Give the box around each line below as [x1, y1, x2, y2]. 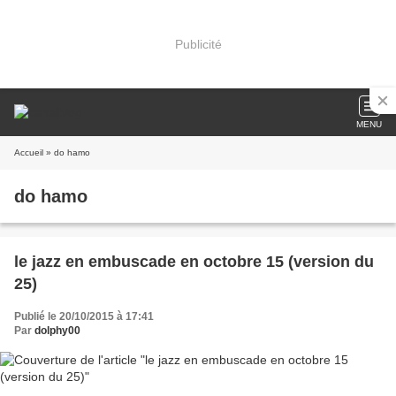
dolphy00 [34, 324, 80, 337]
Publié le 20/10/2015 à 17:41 [14, 310, 154, 323]
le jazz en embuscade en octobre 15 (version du [14, 253, 374, 270]
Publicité [174, 36, 222, 51]
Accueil [14, 148, 43, 157]
